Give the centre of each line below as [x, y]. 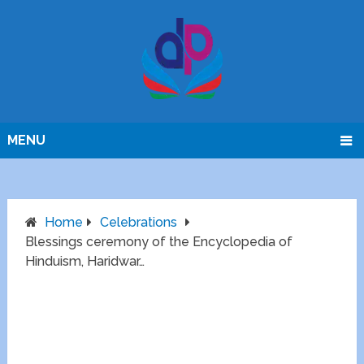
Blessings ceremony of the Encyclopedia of [159, 242]
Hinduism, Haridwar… [85, 262]
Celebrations [139, 223]
